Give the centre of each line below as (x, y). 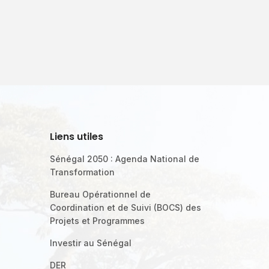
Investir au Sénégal (91, 243)
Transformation (83, 172)
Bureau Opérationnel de (101, 194)
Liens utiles (77, 137)
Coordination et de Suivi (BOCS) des (126, 207)
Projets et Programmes (98, 221)
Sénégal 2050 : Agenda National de (125, 159)
